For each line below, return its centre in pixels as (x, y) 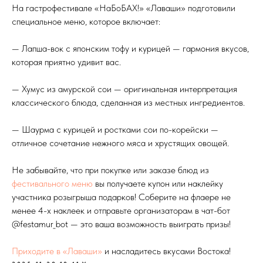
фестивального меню (52, 183)
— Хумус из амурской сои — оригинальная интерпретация (124, 89)
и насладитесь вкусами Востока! (168, 251)
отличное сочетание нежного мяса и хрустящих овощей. (120, 143)
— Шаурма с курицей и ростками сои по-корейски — (115, 129)
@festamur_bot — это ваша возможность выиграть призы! (121, 224)
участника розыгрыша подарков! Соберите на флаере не (121, 197)
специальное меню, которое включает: (86, 21)
